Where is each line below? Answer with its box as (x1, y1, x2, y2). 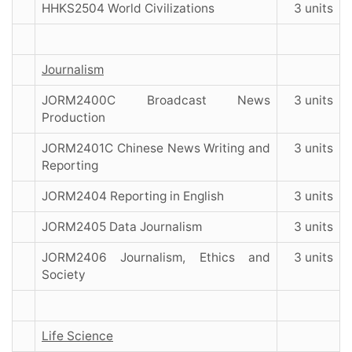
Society (42, 267, 86, 283)
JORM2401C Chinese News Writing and (42, 141, 270, 156)
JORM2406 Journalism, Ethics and (42, 250, 270, 266)
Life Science (42, 328, 113, 344)
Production (42, 110, 105, 126)
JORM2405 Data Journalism (42, 219, 202, 235)
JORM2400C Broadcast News (42, 93, 270, 108)
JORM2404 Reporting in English (42, 189, 224, 204)
